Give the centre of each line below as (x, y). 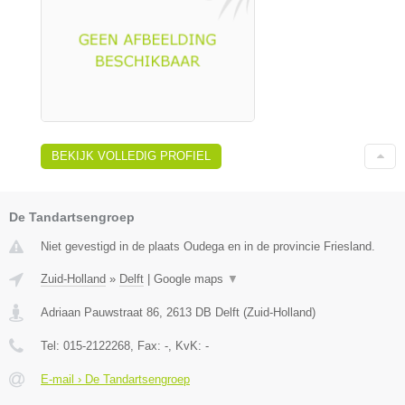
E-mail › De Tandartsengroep (115, 379)
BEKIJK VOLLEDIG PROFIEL (131, 155)
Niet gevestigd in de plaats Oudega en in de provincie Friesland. (208, 246)
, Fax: (147, 345)
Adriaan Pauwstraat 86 (100, 312)
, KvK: (187, 345)
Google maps (190, 278)
